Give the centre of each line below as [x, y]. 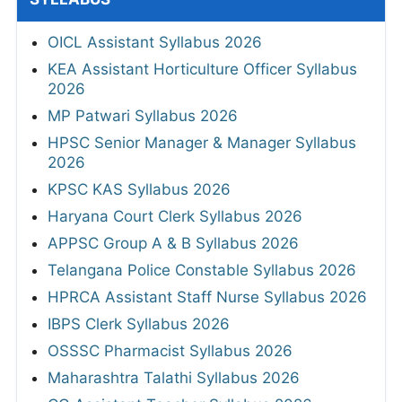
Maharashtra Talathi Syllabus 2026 [174, 378]
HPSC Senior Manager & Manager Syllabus [202, 143]
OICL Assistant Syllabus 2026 [155, 43]
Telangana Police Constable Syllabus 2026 [202, 271]
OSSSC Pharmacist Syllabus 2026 [170, 351]
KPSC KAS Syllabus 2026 [139, 190]
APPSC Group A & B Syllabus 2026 [173, 244]
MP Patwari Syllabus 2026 [143, 116]
